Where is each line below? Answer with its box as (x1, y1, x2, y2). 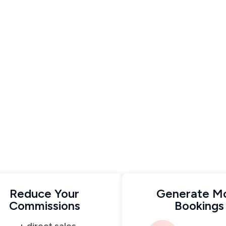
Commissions (9, 198, 80, 213)
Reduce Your (10, 186, 80, 201)
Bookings (174, 198, 224, 213)
